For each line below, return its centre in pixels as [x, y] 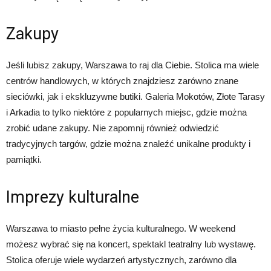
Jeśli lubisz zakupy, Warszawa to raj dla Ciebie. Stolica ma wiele [132, 65]
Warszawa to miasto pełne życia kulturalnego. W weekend [121, 228]
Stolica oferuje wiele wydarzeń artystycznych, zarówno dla [121, 260]
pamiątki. [24, 159]
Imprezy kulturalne [73, 197]
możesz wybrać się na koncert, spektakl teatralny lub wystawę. [131, 244]
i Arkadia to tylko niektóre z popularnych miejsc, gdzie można [126, 112]
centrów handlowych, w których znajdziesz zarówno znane [122, 80]
